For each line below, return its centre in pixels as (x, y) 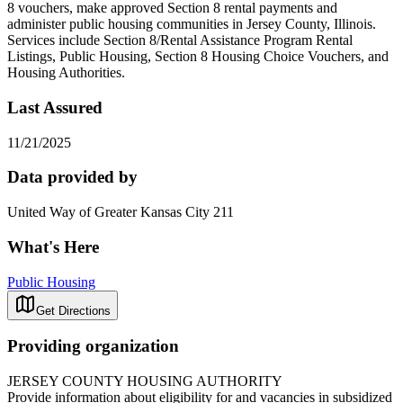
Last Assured (55, 107)
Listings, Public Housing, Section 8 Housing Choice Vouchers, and (198, 57)
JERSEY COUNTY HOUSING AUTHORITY (145, 381)
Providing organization (93, 346)
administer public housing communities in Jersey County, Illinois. (192, 24)
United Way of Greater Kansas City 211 (121, 212)
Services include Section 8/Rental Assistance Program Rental (180, 40)
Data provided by (72, 177)
